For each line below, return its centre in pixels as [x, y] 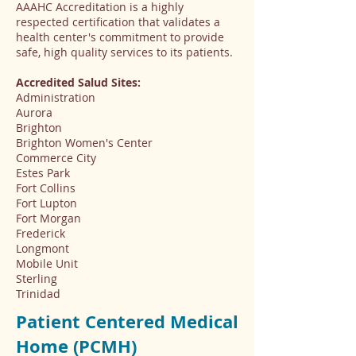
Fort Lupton [46, 203]
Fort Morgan [48, 218]
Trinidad [38, 294]
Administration [56, 97]
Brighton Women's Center [84, 143]
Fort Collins [47, 188]
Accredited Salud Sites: [78, 82]
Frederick [41, 233]
